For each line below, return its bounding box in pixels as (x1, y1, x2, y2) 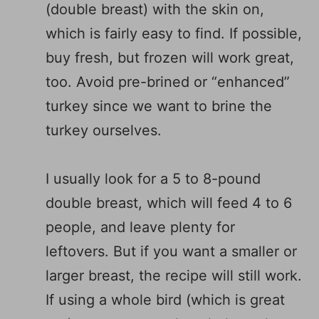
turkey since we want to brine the (46, 97, 272, 115)
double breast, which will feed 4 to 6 (46, 194, 292, 211)
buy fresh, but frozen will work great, (46, 48, 294, 66)
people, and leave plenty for (46, 218, 235, 236)
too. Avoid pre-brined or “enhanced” (46, 73, 290, 90)
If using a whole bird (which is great (46, 291, 285, 308)
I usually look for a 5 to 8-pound (46, 169, 261, 187)
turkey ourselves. (46, 121, 162, 139)
